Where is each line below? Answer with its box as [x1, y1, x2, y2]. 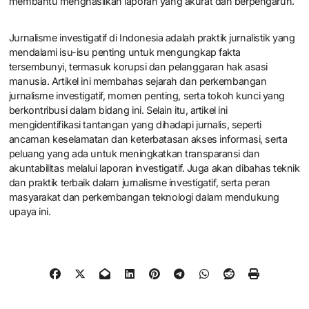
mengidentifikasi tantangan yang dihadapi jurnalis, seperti [8, 118, 261, 130]
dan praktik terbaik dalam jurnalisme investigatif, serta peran [8, 176, 271, 188]
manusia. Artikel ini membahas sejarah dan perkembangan [8, 74, 267, 87]
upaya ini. [8, 205, 51, 217]
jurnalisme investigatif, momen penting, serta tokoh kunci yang [8, 89, 286, 101]
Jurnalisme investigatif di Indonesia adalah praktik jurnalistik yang [8, 31, 295, 43]
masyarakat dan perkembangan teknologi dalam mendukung [8, 190, 279, 203]
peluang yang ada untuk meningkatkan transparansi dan [8, 147, 260, 159]
